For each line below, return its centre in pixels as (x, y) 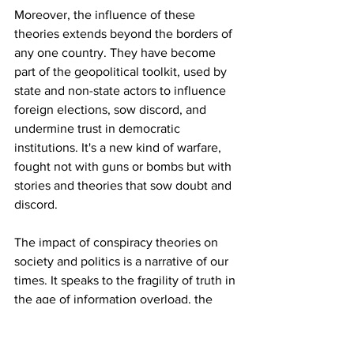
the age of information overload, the (115, 299)
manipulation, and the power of (102, 337)
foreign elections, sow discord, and (112, 109)
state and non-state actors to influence (122, 90)
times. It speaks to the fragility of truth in (126, 280)
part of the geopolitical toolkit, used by (122, 71)
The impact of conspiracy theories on (118, 242)
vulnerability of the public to (93, 318)
